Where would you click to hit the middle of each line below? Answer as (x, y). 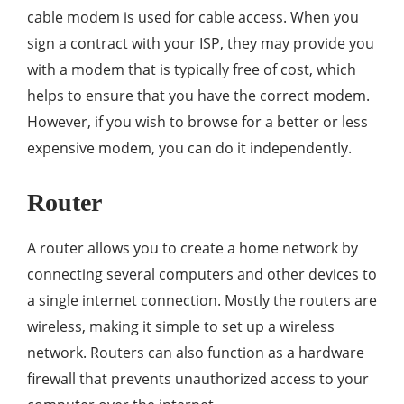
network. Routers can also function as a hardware (196, 353)
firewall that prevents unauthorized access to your (198, 379)
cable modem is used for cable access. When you (193, 18)
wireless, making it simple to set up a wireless (181, 327)
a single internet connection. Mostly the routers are (202, 301)
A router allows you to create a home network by (193, 248)
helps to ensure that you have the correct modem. (198, 96)
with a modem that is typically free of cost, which (192, 70)
